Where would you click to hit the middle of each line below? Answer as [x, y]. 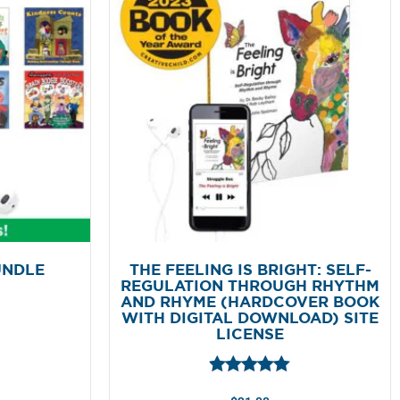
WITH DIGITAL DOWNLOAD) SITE [250, 318]
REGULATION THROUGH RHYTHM [250, 286]
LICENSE [250, 334]
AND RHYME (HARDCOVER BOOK [250, 302]
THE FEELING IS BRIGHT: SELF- [250, 270]
